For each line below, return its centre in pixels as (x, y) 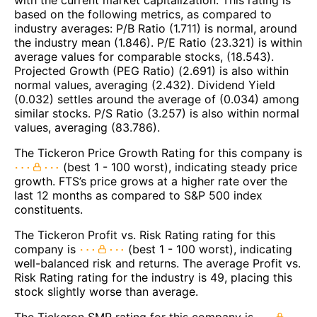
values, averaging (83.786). (87, 127)
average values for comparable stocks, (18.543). (144, 56)
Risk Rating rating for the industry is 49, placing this (153, 277)
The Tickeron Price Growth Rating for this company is (158, 152)
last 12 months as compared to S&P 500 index (138, 195)
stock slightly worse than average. (106, 291)
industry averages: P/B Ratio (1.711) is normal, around (156, 28)
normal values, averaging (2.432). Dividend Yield (145, 85)
